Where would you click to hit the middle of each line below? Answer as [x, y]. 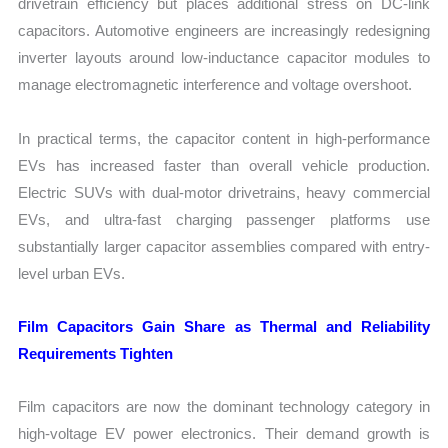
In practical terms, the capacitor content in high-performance [224, 138]
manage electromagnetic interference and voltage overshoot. [215, 85]
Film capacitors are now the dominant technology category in [224, 407]
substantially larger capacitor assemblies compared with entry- [224, 246]
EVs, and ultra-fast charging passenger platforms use [224, 219]
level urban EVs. [72, 273]
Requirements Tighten [96, 353]
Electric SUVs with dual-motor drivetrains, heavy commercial [224, 192]
